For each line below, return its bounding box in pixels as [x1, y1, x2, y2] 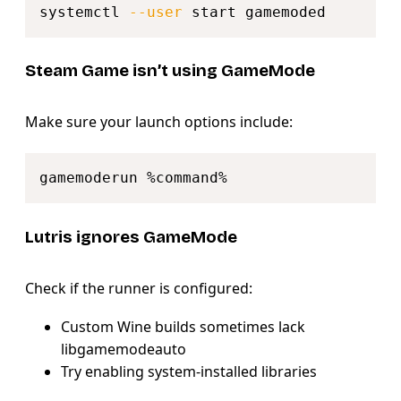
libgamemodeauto [61, 338, 186, 359]
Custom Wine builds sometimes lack [61, 316, 305, 337]
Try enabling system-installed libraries [61, 361, 317, 381]
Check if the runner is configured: [25, 277, 252, 298]
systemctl [39, 3, 129, 21]
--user [129, 3, 183, 21]
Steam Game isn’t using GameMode [25, 61, 315, 81]
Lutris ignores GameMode [25, 226, 237, 247]
